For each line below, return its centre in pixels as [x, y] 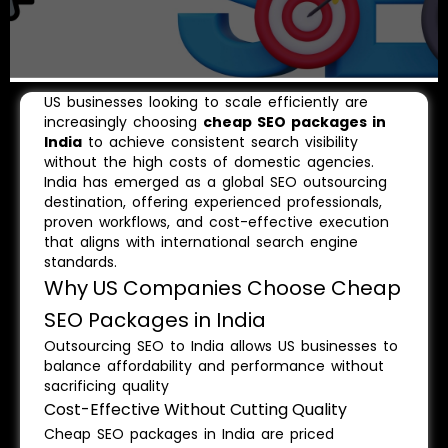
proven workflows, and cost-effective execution [216, 222]
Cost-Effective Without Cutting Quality [195, 409]
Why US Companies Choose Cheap [222, 288]
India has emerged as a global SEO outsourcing [215, 182]
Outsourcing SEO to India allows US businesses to [221, 346]
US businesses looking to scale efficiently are [206, 102]
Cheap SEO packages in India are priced [189, 434]
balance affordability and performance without [214, 366]
